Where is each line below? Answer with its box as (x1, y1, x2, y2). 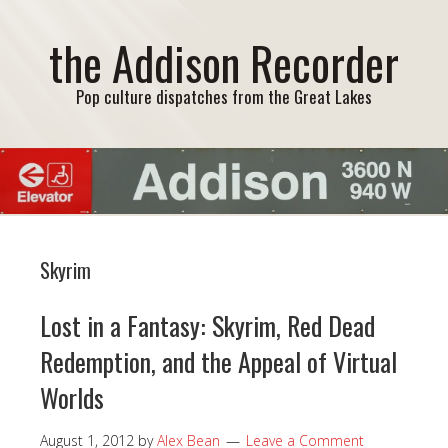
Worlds (40, 377, 104, 417)
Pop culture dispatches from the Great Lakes (76, 84, 372, 109)
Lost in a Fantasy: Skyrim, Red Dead (40, 305, 375, 345)
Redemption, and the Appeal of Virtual (40, 341, 397, 381)
